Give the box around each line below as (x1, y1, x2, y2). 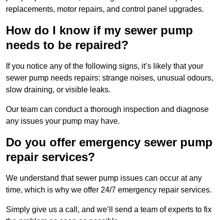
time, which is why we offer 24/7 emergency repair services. (6, 186, 212, 194)
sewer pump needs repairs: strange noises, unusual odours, (6, 74, 213, 82)
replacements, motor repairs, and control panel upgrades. (6, 5, 204, 14)
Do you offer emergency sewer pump (6, 136, 213, 149)
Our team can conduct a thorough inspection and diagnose (6, 105, 209, 114)
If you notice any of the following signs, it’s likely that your (6, 62, 203, 71)
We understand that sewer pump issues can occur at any (6, 174, 202, 183)
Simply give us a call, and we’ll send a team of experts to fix (6, 205, 212, 214)
